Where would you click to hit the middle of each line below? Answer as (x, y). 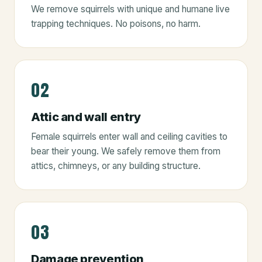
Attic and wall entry (86, 117)
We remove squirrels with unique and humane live (130, 9)
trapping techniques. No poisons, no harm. (116, 23)
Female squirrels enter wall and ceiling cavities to (129, 136)
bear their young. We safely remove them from (126, 151)
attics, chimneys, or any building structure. (116, 166)
